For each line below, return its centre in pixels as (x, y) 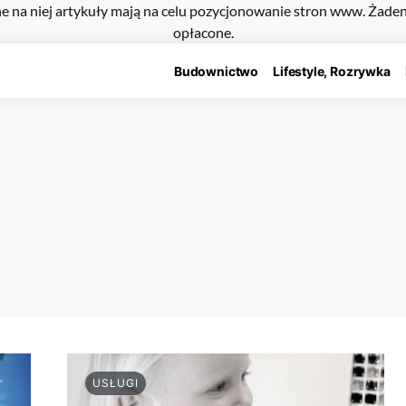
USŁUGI (116, 383)
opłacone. (203, 32)
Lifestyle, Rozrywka (332, 71)
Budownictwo (216, 71)
